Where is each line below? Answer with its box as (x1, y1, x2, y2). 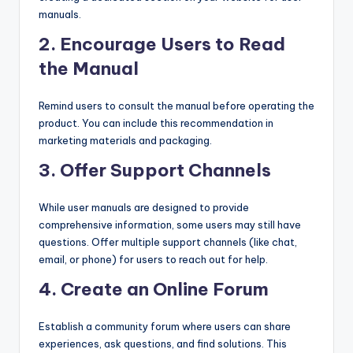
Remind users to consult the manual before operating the (39, 99, 314, 113)
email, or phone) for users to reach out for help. (39, 253, 268, 266)
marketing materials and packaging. (39, 134, 212, 147)
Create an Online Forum (61, 278, 269, 301)
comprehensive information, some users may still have (39, 218, 301, 232)
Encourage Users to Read (60, 33, 285, 56)
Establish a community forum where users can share (39, 320, 291, 333)
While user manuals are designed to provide (39, 201, 249, 214)
